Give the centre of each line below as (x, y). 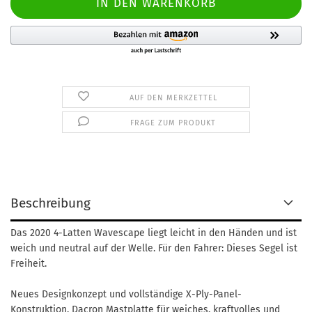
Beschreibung (50, 203)
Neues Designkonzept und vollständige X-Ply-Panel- (126, 294)
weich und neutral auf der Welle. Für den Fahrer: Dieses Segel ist (154, 248)
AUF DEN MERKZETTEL (173, 98)
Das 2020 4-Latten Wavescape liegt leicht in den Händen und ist (154, 233)
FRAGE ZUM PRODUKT (173, 123)
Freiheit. (29, 264)
